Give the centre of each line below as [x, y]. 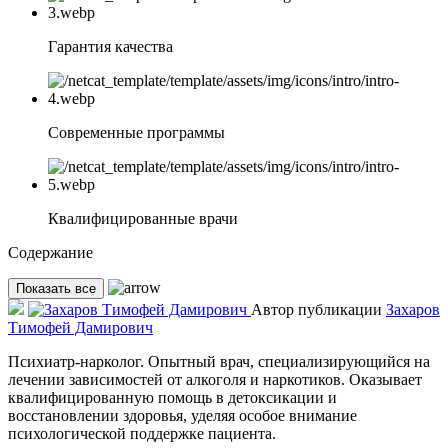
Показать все [56, 289]
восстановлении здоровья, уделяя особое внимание [182, 416]
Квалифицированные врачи [143, 219]
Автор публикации [316, 310]
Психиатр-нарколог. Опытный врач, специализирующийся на [219, 362]
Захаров [413, 310]
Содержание [50, 253]
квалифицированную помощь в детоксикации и [172, 398]
